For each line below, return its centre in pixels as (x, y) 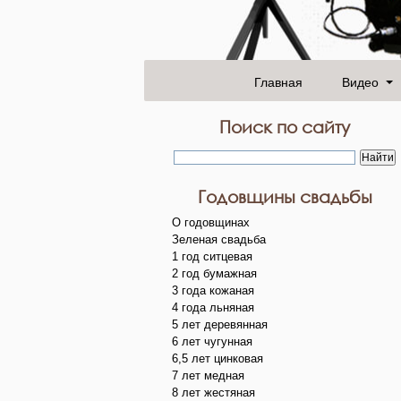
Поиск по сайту (285, 126)
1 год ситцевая (212, 256)
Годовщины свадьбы (285, 196)
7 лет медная (208, 375)
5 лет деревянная (220, 324)
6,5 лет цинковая (218, 358)
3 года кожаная (213, 290)
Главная (278, 81)
